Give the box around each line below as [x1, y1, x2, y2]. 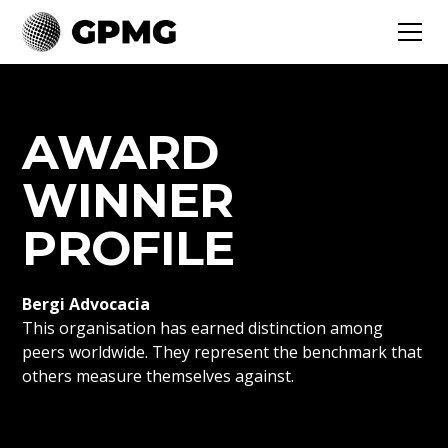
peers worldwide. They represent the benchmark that [22, 341, 423, 363]
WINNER [22, 171, 234, 229]
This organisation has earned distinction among [22, 317, 384, 339]
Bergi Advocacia [22, 293, 151, 315]
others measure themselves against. [22, 365, 295, 387]
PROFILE [22, 219, 235, 277]
